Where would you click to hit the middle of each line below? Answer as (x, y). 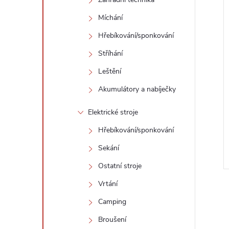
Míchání (110, 18)
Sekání (109, 148)
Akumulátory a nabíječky (137, 89)
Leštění (110, 71)
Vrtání (108, 184)
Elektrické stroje (113, 112)
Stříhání (110, 53)
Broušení (112, 220)
